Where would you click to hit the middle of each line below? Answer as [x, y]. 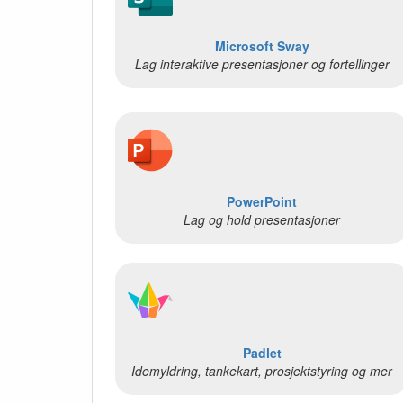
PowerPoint [262, 202]
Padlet [262, 352]
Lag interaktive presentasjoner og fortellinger [262, 63]
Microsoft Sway [262, 45]
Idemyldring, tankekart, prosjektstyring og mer [262, 370]
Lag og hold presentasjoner [262, 220]
